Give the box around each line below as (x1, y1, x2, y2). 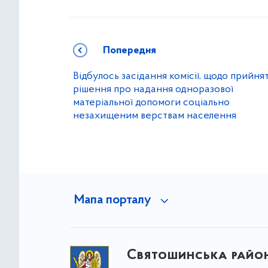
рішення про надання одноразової (73, 84, 233, 95)
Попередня (103, 45, 156, 56)
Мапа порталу (74, 194, 151, 207)
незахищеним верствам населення (73, 110, 236, 121)
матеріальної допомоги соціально (73, 97, 230, 108)
